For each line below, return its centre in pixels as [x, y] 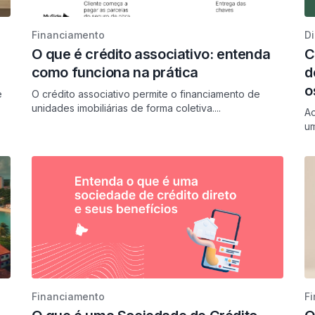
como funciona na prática [115, 72]
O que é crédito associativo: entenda [151, 54]
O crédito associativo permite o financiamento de [146, 94]
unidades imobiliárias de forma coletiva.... [126, 108]
